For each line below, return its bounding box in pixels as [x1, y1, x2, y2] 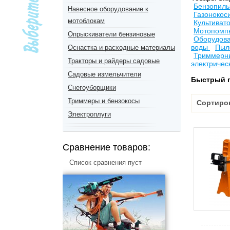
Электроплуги [68, 110, 111, 118]
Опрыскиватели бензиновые [68, 30, 155, 38]
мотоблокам [68, 17, 105, 25]
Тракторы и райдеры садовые [68, 57, 160, 65]
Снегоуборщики [68, 84, 116, 91]
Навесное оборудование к [68, 5, 148, 13]
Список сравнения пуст [69, 159, 142, 166]
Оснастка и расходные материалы [68, 44, 175, 51]
